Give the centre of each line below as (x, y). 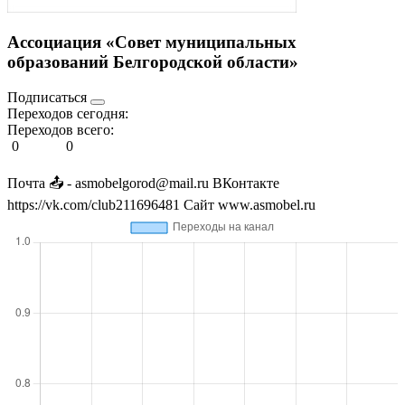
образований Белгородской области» (153, 62)
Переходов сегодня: (68, 114)
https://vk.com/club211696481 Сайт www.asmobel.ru (161, 205)
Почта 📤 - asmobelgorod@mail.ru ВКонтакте (143, 184)
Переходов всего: (61, 130)
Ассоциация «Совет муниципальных (152, 42)
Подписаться (49, 98)
